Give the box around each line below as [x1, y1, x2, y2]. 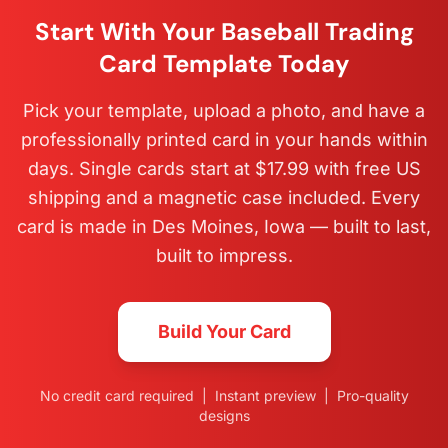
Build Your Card [157, 320, 291, 342]
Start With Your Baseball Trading [34, 15, 414, 47]
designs [198, 406, 250, 424]
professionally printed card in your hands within [20, 128, 428, 150]
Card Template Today [98, 47, 350, 79]
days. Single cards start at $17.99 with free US [27, 157, 421, 179]
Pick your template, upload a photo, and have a [23, 99, 425, 121]
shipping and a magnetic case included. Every [28, 186, 420, 208]
